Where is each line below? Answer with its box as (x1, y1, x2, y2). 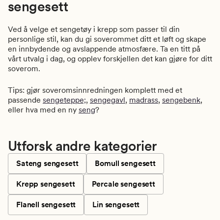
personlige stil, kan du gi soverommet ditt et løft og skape (8, 34, 206, 44)
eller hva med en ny (8, 105, 79, 115)
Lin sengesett (92, 200, 140, 210)
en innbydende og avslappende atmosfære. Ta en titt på (8, 44, 200, 54)
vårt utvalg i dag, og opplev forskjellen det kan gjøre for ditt (8, 54, 212, 64)
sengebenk (162, 95, 200, 105)
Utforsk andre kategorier (8, 137, 157, 155)
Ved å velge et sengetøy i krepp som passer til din (8, 25, 180, 34)
